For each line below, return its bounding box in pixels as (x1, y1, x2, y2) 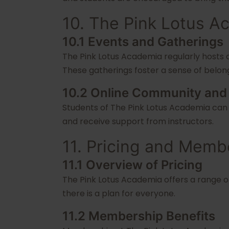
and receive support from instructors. (62, 116, 214, 127)
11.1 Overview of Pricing (62, 157, 202, 172)
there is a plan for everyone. (62, 188, 175, 199)
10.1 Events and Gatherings (62, 34, 223, 49)
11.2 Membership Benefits (62, 209, 215, 223)
